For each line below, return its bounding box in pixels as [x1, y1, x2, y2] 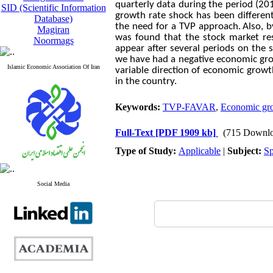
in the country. [115, 76, 177, 87]
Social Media [37, 180, 69, 187]
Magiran [37, 24, 69, 35]
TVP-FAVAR [163, 102, 216, 112]
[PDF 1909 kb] [155, 127, 216, 138]
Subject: [227, 146, 264, 156]
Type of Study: [115, 146, 179, 156]
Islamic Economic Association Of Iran [7, 63, 100, 70]
